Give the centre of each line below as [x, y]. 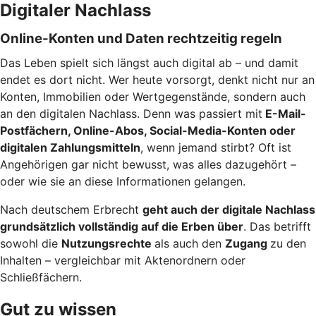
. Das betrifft [277, 226]
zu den [288, 243]
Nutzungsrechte [108, 243]
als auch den [190, 243]
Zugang [248, 243]
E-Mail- [284, 113]
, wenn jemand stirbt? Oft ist [216, 147]
